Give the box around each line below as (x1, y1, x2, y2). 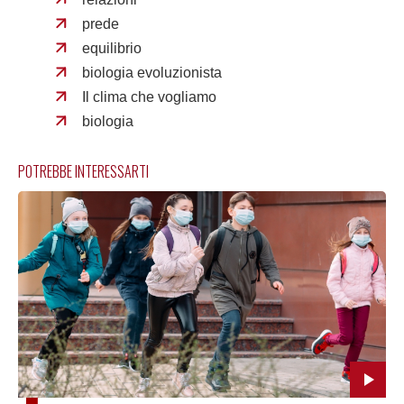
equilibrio (82, 40, 142, 56)
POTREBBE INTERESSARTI (18, 160, 149, 182)
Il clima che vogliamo (82, 88, 217, 105)
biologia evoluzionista (82, 64, 223, 80)
